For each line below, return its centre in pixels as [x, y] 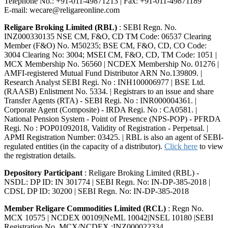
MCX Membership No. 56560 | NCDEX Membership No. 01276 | [111, 64]
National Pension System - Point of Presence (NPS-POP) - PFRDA [112, 119]
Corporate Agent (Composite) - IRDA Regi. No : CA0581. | [101, 110]
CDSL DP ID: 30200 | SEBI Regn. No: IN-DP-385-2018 [96, 191]
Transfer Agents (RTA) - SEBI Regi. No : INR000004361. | [100, 101]
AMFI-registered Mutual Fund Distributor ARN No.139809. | [103, 73]
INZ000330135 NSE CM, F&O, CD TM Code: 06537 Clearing [108, 37]
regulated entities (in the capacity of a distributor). [84, 147]
